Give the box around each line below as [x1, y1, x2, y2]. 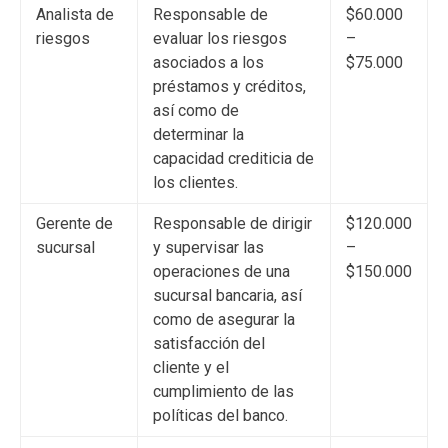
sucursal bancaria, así [153, 285, 302, 305]
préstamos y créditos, [153, 76, 306, 96]
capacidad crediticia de [153, 148, 314, 168]
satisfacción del [153, 333, 265, 353]
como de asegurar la [153, 309, 295, 329]
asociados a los [153, 52, 264, 72]
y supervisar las [153, 237, 264, 257]
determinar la [153, 124, 244, 144]
